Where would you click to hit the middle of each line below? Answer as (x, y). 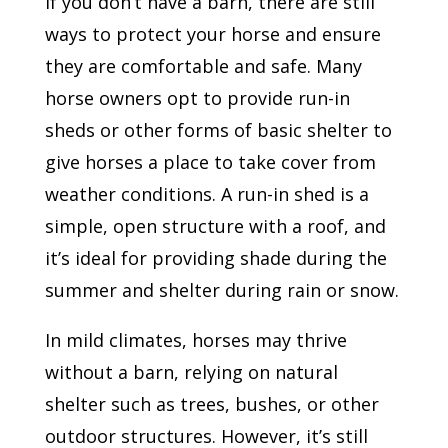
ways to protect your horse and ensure (212, 34)
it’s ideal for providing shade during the (215, 258)
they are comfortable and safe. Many (203, 66)
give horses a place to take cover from (210, 162)
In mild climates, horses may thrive (195, 340)
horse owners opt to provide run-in (197, 98)
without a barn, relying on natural (191, 372)
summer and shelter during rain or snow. (221, 290)
